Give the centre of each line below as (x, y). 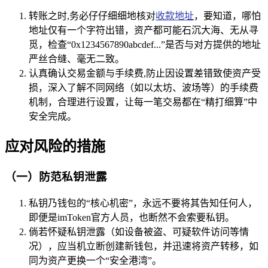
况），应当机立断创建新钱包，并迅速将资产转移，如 (144, 246)
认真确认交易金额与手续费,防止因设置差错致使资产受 (145, 74)
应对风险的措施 (55, 147)
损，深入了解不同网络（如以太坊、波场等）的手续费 (144, 88)
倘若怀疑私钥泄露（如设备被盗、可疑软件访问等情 (139, 232)
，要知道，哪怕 (227, 16)
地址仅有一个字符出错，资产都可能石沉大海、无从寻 (144, 31)
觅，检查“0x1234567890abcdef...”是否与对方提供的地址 (145, 45)
